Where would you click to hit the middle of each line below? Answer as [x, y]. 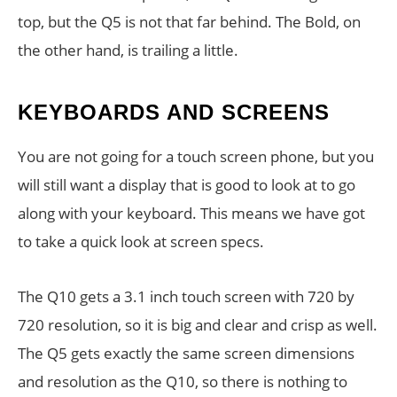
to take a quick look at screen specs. [141, 241]
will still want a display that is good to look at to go [187, 185]
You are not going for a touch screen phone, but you [196, 156]
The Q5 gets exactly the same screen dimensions [186, 353]
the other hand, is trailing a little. [128, 50]
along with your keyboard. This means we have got [191, 213]
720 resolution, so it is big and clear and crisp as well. [198, 325]
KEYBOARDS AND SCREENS [174, 112]
